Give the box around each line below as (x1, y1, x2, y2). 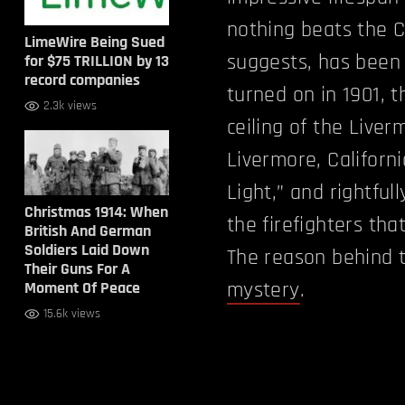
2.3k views (42, 98, 97, 114)
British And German (24, 221, 151, 241)
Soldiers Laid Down (24, 240, 149, 260)
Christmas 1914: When (24, 202, 168, 222)
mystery (226, 277, 300, 305)
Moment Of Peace (24, 278, 140, 298)
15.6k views (42, 306, 100, 322)
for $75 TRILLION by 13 (24, 51, 169, 71)
